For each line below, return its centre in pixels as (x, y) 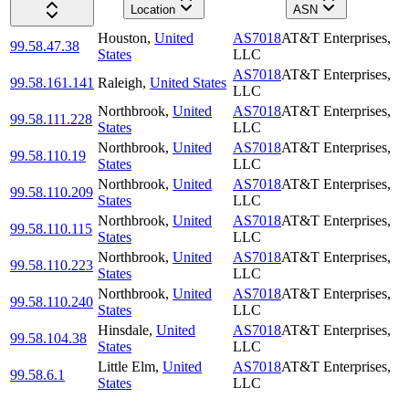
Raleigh (120, 83)
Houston (122, 38)
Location (152, 10)
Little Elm (126, 367)
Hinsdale (123, 330)
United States (188, 83)
